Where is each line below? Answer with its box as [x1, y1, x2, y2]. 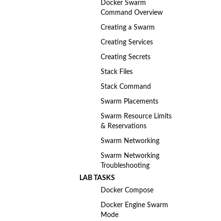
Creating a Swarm [100, 24, 155, 32]
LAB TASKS [79, 174, 115, 182]
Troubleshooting [100, 162, 149, 170]
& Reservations [100, 122, 147, 130]
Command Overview [100, 9, 163, 17]
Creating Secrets [100, 53, 150, 61]
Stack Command [100, 83, 151, 91]
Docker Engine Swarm [100, 201, 168, 209]
